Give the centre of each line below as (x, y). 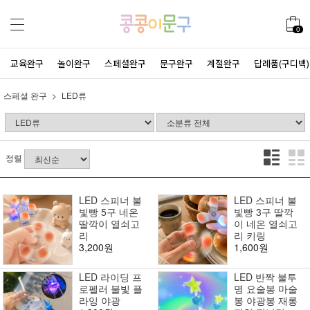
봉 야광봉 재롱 (265, 300)
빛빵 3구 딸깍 (263, 212)
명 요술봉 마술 (265, 288)
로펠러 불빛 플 (110, 288)
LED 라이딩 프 (110, 276)
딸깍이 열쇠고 (109, 224)
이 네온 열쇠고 (265, 224)
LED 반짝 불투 (265, 276)
